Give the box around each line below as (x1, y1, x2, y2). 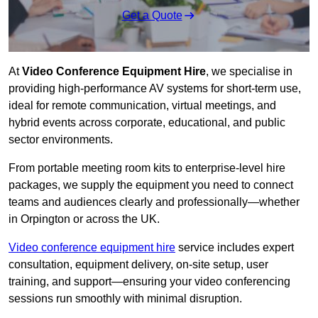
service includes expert (175, 241, 294, 254)
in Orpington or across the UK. (9, 213, 160, 226)
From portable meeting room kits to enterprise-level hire (9, 162, 285, 175)
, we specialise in (206, 65, 292, 78)
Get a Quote (121, 9, 182, 22)
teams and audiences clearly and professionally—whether (9, 196, 300, 209)
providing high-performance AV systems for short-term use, (9, 82, 301, 95)
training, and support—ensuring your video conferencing (9, 275, 290, 288)
